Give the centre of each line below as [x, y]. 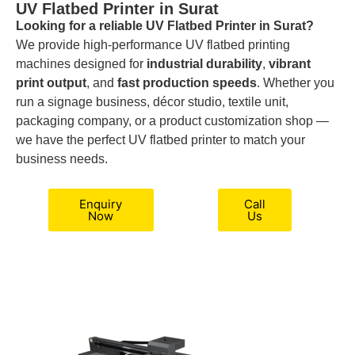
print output [51, 83]
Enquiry [101, 204]
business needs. [62, 159]
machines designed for [81, 64]
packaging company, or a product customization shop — [172, 121]
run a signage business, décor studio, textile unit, [152, 102]
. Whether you [296, 83]
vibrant [290, 64]
